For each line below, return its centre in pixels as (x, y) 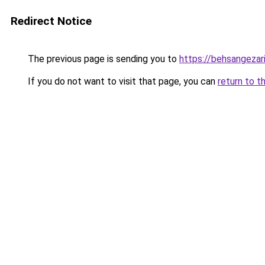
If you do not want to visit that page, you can (122, 81)
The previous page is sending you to (102, 59)
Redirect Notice (51, 21)
